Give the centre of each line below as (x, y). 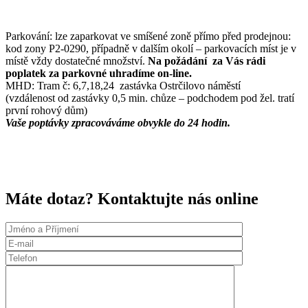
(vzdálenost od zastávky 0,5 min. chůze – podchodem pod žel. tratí (150, 98)
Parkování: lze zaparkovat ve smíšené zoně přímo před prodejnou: (148, 36)
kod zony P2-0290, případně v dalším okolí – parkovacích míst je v (151, 48)
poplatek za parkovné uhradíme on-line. (100, 73)
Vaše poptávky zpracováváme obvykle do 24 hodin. (118, 122)
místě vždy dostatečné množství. (77, 60)
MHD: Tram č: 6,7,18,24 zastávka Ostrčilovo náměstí (123, 85)
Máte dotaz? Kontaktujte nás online (132, 198)
